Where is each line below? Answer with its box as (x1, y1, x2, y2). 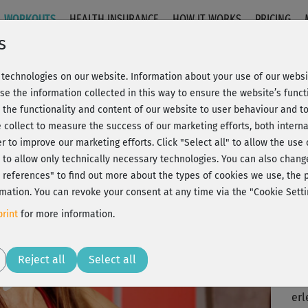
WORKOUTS (4, 12, 56, 27)
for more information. (18, 208, 115, 220)
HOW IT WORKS (173, 12, 242, 27)
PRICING (255, 12, 291, 27)
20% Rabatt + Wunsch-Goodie (130, 135, 258, 147)
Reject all (18, 253, 65, 266)
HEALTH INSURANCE (69, 12, 159, 27)
